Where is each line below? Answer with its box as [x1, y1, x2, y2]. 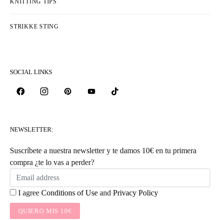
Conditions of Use [41, 189, 98, 197]
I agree [18, 189, 41, 197]
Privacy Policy [113, 189, 158, 197]
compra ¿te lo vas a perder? [10, 158, 94, 166]
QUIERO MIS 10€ [18, 207, 72, 215]
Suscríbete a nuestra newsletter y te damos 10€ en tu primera [10, 146, 196, 155]
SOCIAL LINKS [10, 68, 52, 76]
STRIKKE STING [10, 23, 59, 30]
